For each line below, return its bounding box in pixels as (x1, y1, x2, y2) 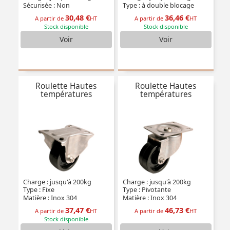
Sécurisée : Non (21, 1, 70, 10)
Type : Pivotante (121, 185, 171, 195)
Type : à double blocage (121, 1, 194, 10)
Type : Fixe (21, 185, 54, 195)
